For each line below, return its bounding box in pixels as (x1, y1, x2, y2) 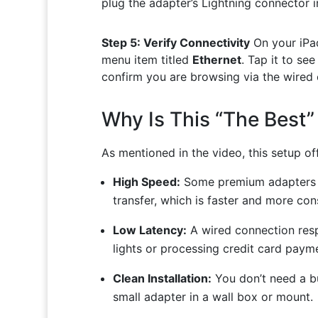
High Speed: (112, 175, 180, 190)
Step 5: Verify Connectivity (101, 35, 250, 50)
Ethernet (192, 53, 241, 67)
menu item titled (101, 53, 192, 67)
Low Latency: (112, 223, 187, 238)
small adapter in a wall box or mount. (112, 290, 313, 305)
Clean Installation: (112, 271, 212, 286)
